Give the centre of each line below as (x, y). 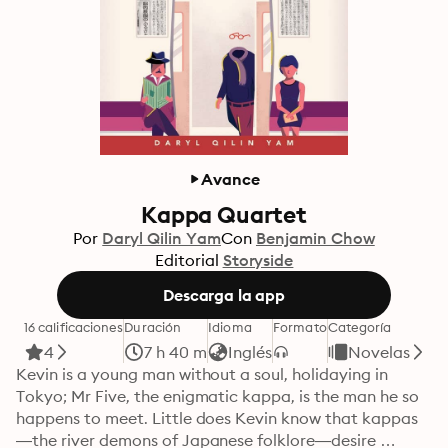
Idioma (230, 327)
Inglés (250, 352)
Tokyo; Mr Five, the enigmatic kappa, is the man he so (217, 396)
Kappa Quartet (224, 214)
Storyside (258, 260)
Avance (230, 179)
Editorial (186, 260)
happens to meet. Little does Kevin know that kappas (217, 418)
